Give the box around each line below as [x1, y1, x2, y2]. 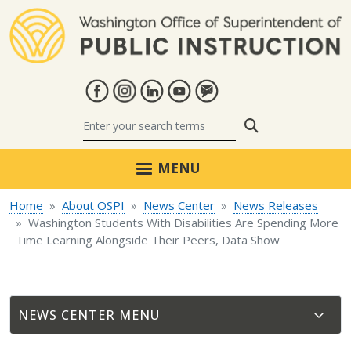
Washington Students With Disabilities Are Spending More [28, 215, 338, 231]
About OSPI [62, 197, 125, 214]
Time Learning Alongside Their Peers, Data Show [16, 232, 280, 248]
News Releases [233, 197, 318, 214]
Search [258, 115, 303, 135]
